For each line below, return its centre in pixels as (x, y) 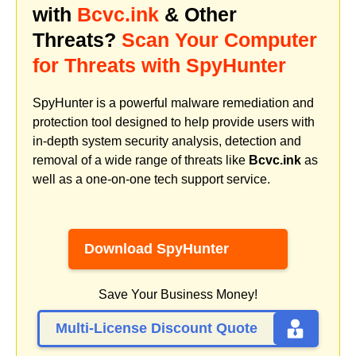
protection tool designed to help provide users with (174, 122)
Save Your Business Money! (178, 295)
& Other (198, 14)
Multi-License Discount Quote (157, 329)
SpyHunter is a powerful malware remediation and (173, 103)
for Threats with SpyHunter (159, 65)
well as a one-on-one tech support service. (151, 179)
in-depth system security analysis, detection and (167, 141)
